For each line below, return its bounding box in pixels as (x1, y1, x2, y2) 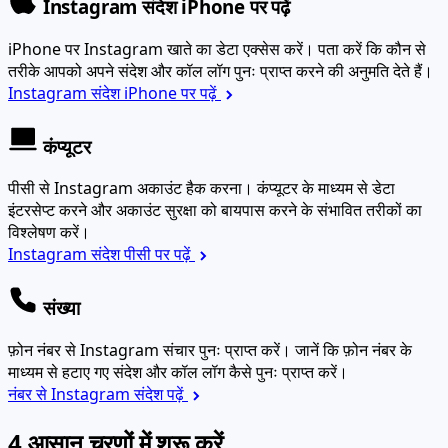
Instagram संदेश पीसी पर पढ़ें (8, 221, 195, 244)
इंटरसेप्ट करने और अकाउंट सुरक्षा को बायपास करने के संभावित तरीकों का (8, 177, 422, 200)
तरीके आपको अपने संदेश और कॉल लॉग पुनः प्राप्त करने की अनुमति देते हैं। (8, 38, 433, 61)
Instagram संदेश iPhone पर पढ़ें (8, 60, 221, 83)
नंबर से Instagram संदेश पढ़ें (8, 360, 188, 383)
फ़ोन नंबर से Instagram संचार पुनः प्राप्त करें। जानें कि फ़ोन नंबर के (8, 316, 412, 339)
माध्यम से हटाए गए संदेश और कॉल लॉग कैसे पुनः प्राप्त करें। (8, 338, 348, 361)
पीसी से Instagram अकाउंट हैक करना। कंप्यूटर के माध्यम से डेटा (8, 155, 395, 178)
